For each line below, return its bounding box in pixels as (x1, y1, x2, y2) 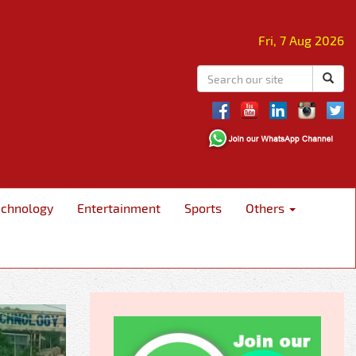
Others (246, 200, 288, 215)
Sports (184, 200, 222, 215)
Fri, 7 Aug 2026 (258, 33, 344, 48)
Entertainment (77, 200, 161, 215)
